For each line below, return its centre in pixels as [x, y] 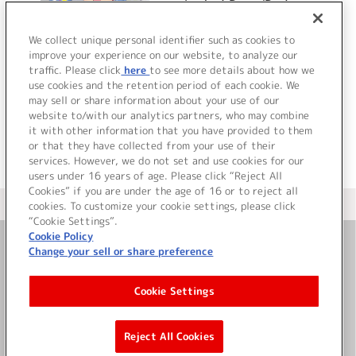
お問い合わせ [178, 259]
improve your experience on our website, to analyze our [164, 55]
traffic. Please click [75, 70]
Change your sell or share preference [121, 251]
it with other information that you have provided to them [171, 130]
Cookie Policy [61, 236]
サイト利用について [178, 296]
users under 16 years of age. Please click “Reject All [156, 176]
